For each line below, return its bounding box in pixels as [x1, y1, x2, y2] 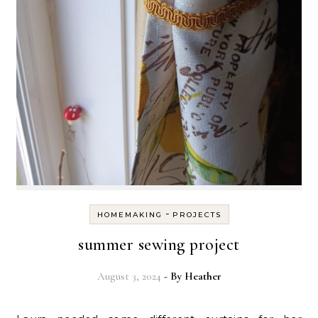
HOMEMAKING [97, 209, 163, 219]
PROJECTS [172, 209, 221, 219]
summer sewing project [78, 234, 240, 255]
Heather [184, 269, 221, 283]
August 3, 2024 [97, 269, 161, 283]
